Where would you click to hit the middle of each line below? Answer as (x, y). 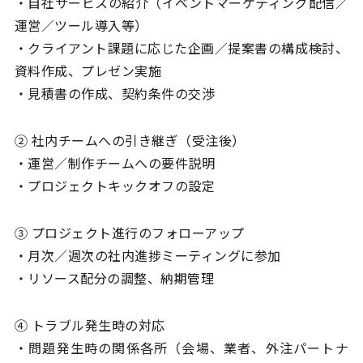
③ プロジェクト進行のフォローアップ (129, 233)
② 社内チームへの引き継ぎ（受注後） (130, 141)
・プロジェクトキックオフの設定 (115, 186)
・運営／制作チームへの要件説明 (115, 163)
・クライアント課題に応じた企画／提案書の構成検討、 (181, 48)
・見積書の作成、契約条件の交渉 (115, 94)
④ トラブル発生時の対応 (90, 325)
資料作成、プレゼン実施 (88, 71)
